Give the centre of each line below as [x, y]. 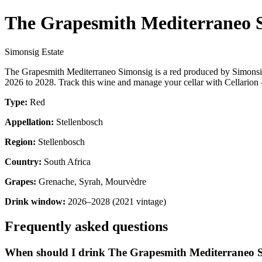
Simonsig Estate [34, 51]
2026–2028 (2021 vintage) [116, 201]
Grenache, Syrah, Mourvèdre [91, 181]
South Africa [66, 161]
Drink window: [35, 201]
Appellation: [29, 122]
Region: [20, 142]
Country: [23, 161]
